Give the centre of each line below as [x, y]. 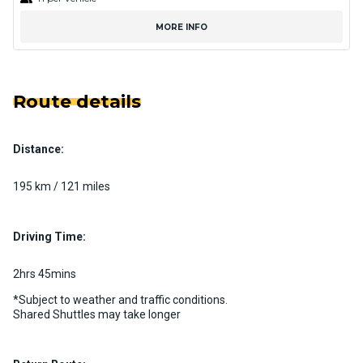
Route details [77, 102]
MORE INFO [181, 27]
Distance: [38, 149]
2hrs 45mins [45, 274]
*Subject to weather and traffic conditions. [120, 300]
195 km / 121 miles [62, 187]
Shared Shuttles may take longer [97, 315]
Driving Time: [49, 237]
